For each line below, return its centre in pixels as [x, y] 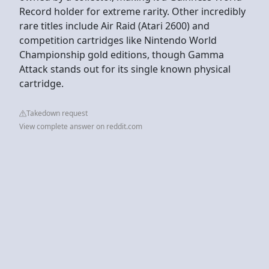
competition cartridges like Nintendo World [118, 40]
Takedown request [57, 113]
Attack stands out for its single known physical [125, 69]
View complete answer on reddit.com [81, 126]
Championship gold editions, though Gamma [122, 54]
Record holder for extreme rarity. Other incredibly [132, 11]
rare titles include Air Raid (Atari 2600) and [114, 26]
